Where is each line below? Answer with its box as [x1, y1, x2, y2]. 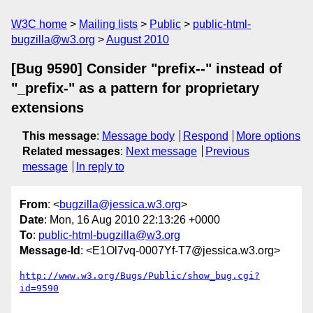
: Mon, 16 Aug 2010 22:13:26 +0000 [44, 214, 220, 226]
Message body [102, 130, 175, 142]
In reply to [75, 161, 124, 173]
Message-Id [20, 245, 80, 257]
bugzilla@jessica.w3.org [59, 198, 181, 211]
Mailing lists [79, 18, 138, 30]
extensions [11, 100, 84, 115]
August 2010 [106, 34, 169, 45]
